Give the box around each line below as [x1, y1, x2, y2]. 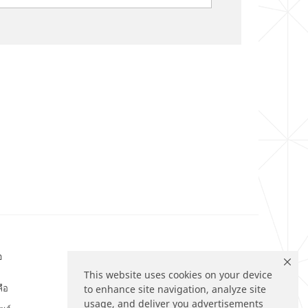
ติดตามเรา [90, 249, 146, 263]
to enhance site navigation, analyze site [84, 283, 266, 296]
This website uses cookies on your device [84, 268, 272, 282]
